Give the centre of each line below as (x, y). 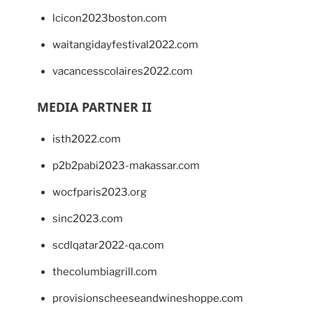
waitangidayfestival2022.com (125, 45)
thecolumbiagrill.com (105, 272)
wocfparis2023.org (100, 192)
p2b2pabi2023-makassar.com (126, 166)
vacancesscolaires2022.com (123, 72)
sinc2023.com (88, 219)
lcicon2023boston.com (110, 19)
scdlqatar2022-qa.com (108, 246)
